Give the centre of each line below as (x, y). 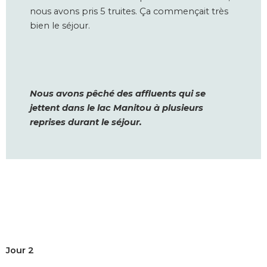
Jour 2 (20, 251)
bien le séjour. (60, 26)
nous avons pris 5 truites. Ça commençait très (129, 12)
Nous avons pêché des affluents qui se (118, 93)
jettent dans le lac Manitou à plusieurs (117, 108)
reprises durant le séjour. (86, 122)
